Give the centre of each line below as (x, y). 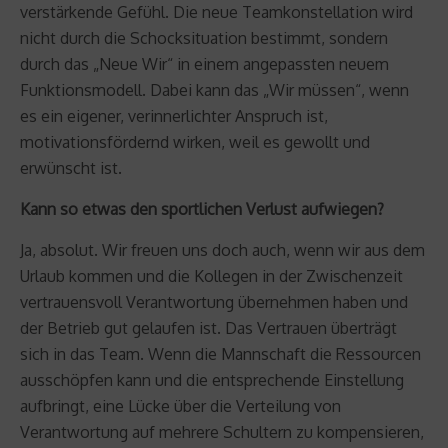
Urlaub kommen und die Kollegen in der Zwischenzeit (211, 275)
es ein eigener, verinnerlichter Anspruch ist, (174, 115)
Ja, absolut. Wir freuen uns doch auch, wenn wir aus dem (222, 249)
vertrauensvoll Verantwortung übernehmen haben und (214, 301)
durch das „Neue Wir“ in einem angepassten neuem (204, 63)
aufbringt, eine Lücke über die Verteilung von (180, 405)
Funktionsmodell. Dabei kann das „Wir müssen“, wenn (214, 89)
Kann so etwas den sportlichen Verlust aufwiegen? (202, 208)
